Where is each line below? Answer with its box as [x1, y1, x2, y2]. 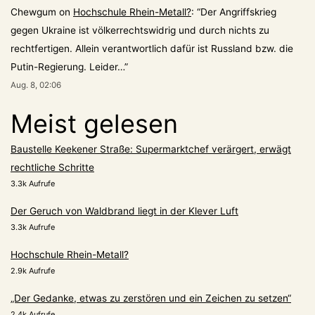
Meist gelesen [11, 108, 178, 139]
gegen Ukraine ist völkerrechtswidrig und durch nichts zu [11, 24, 269, 36]
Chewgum [11, 6, 56, 18]
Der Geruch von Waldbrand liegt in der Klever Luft [11, 205, 238, 217]
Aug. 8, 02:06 [11, 79, 61, 90]
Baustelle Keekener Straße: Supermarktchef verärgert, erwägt [11, 143, 291, 155]
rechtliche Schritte [11, 161, 94, 173]
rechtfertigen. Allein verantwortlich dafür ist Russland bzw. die [11, 42, 293, 54]
